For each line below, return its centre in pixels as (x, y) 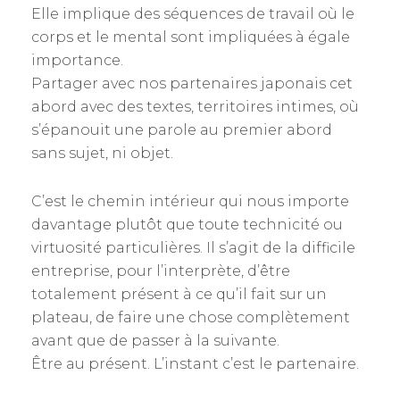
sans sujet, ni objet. (102, 154)
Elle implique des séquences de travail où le (193, 14)
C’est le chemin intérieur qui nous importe (190, 202)
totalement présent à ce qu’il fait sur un (179, 295)
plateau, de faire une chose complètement (191, 318)
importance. (77, 61)
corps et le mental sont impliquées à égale (191, 37)
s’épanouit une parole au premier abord (182, 130)
